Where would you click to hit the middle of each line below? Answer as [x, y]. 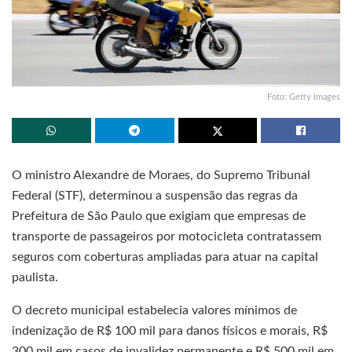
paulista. [35, 277]
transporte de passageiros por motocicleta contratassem [167, 236]
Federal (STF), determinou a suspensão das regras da [155, 195]
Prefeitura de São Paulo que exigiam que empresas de [159, 216]
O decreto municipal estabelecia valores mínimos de [154, 310]
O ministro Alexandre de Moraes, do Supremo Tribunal [161, 175]
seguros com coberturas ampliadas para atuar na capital [165, 257]
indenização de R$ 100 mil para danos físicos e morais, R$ [170, 330]
